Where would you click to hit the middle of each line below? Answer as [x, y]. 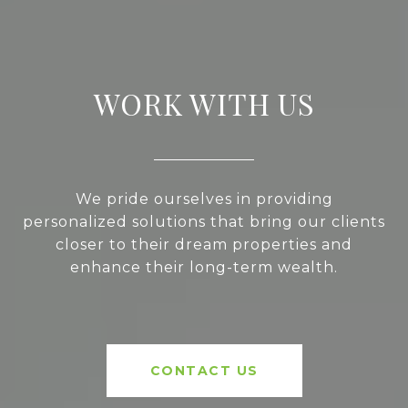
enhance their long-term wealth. [204, 268]
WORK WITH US [204, 104]
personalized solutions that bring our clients [204, 222]
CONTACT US [204, 371]
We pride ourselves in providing [204, 199]
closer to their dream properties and [204, 245]
